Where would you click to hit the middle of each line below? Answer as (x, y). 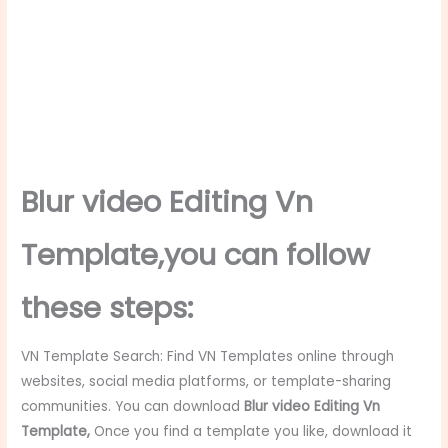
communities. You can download (133, 407)
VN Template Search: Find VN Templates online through (208, 357)
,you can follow (264, 254)
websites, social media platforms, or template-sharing (206, 382)
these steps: (107, 307)
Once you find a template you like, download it (251, 432)
